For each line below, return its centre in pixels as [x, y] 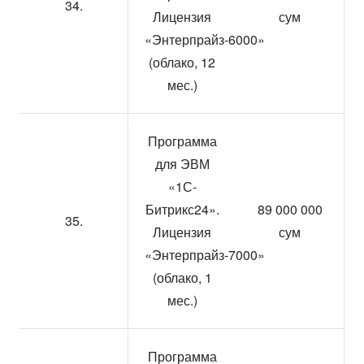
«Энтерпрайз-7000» [205, 255]
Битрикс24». [182, 209]
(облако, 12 [182, 62]
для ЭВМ [182, 164]
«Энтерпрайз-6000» [205, 39]
